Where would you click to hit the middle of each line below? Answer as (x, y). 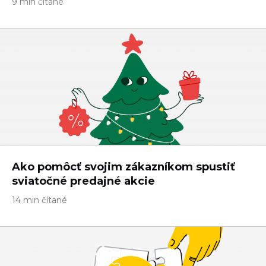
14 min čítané (39, 200)
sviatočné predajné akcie (83, 181)
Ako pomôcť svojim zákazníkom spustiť (123, 167)
